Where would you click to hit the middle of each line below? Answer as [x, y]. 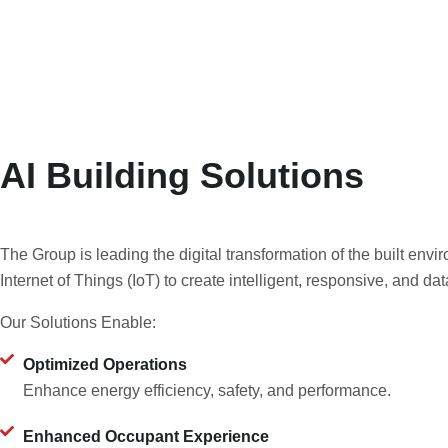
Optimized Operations [104, 365]
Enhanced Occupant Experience [145, 437]
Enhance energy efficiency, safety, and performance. [206, 391]
